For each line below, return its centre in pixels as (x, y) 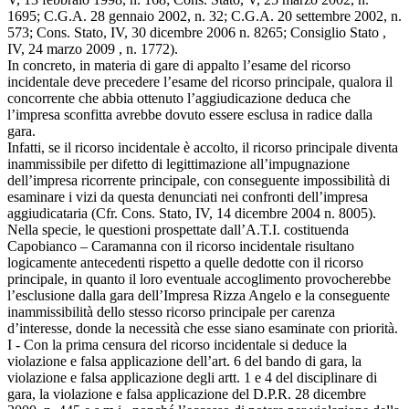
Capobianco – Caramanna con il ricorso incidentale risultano (181, 246)
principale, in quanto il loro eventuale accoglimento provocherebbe (199, 278)
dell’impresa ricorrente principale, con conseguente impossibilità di (199, 180)
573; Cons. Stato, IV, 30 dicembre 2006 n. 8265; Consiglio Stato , (197, 32)
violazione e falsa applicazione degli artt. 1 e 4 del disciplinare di (192, 377)
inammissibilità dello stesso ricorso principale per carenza (171, 311)
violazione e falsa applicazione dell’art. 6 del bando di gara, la (184, 361)
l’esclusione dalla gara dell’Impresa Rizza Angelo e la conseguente (199, 295)
